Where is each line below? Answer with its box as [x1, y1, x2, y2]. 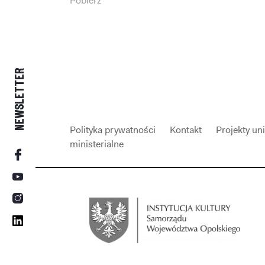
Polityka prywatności [70, 124, 156, 136]
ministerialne [70, 138, 124, 150]
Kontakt [170, 124, 202, 136]
